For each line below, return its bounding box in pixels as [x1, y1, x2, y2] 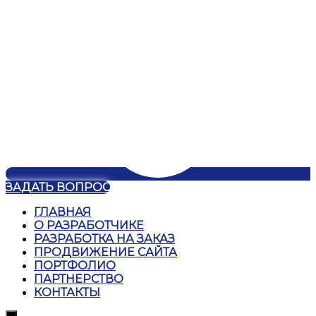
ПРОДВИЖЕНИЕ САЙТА [34, 245, 177, 259]
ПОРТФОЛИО [34, 258, 116, 272]
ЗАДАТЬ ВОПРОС [6, 180, 110, 194]
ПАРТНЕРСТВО [34, 272, 123, 286]
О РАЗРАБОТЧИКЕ [34, 218, 144, 232]
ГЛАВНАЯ [34, 205, 91, 219]
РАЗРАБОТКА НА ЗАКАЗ [34, 231, 175, 245]
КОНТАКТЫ [34, 285, 100, 299]
